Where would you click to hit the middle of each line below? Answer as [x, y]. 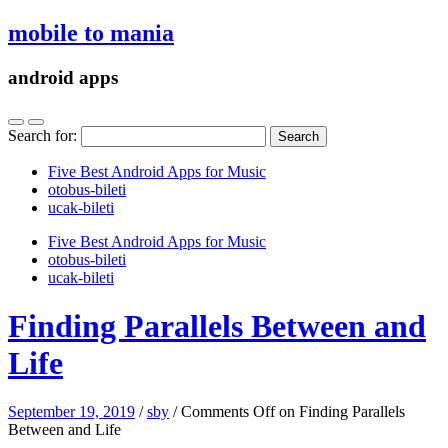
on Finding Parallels [340, 412]
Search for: [42, 135]
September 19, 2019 [71, 412]
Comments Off [228, 412]
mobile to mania [91, 32]
